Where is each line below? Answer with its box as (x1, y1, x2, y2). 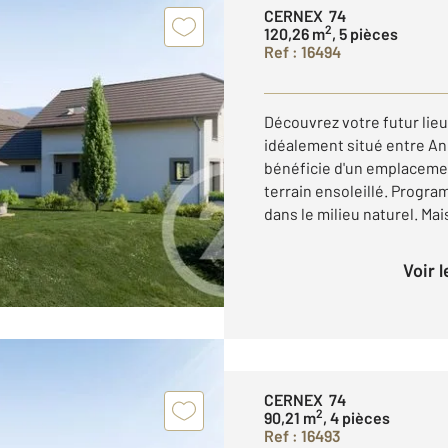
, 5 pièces (332, 23, 398, 43)
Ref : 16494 (264, 41, 341, 61)
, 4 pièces (323, 407, 390, 427)
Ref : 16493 (264, 425, 341, 445)
